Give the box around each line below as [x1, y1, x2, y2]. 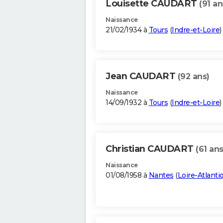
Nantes [148, 171, 174, 180]
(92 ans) [177, 72, 210, 82]
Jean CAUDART [106, 71, 178, 82]
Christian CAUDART [106, 143, 196, 155]
